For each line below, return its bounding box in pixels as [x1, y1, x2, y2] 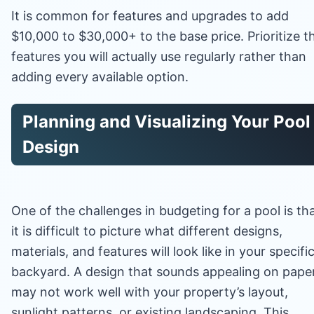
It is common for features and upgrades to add [11, 8, 289, 23]
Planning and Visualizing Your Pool [22, 111, 310, 132]
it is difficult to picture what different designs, [11, 223, 282, 238]
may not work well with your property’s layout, [11, 284, 288, 299]
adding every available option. [11, 69, 189, 84]
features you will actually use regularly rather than [11, 48, 306, 64]
